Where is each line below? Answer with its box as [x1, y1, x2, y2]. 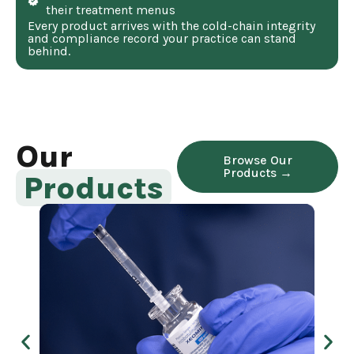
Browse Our [223, 152, 292, 168]
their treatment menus [45, 2, 175, 17]
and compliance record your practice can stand [28, 30, 296, 46]
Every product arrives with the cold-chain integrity [28, 17, 315, 33]
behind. [28, 43, 70, 58]
